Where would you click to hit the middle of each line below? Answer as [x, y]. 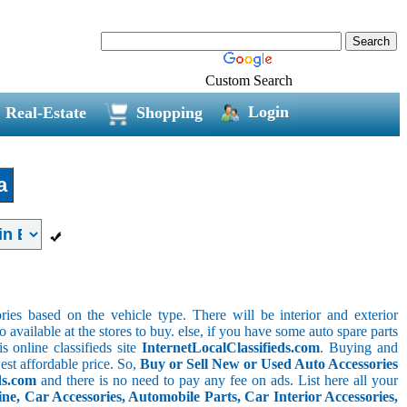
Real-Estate [45, 112]
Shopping [169, 112]
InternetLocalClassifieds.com [231, 347]
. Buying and [359, 347]
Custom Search [249, 80]
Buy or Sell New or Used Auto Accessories [269, 363]
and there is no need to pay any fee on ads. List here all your [217, 380]
